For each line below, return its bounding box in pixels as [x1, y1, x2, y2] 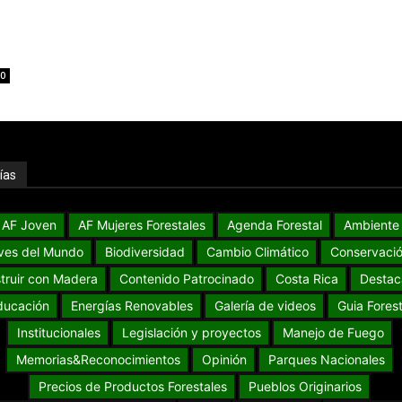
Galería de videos [214, 298, 316, 314]
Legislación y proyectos [121, 325, 261, 341]
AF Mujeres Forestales [77, 217, 205, 233]
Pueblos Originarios [249, 379, 363, 395]
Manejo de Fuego [282, 325, 384, 341]
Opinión [201, 352, 247, 368]
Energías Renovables [70, 298, 193, 314]
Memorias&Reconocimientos [15, 352, 180, 368]
